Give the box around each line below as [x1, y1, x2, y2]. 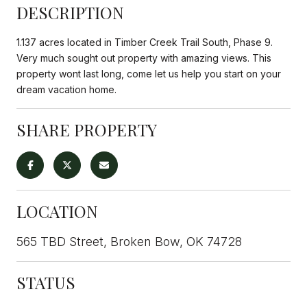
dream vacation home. [16, 83, 116, 95]
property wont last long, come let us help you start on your [16, 67, 281, 79]
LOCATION [16, 199, 98, 222]
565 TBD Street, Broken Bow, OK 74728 [16, 234, 242, 249]
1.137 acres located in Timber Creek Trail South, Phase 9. [16, 36, 273, 48]
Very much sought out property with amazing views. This [16, 51, 271, 64]
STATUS [16, 271, 75, 293]
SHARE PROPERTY [16, 118, 157, 140]
